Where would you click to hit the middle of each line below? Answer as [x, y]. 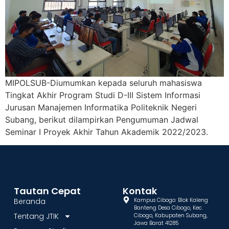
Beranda [29, 201]
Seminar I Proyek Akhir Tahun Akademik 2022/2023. [107, 132]
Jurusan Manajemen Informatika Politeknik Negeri [101, 107]
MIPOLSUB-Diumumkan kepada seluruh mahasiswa [104, 83]
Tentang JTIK [36, 216]
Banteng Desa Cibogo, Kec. [169, 208]
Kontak [140, 191]
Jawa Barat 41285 [156, 223]
